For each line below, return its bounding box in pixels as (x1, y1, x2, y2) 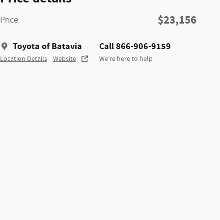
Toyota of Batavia (13, 40, 82, 53)
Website (53, 54, 76, 63)
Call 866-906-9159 (99, 40, 171, 53)
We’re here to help (99, 54, 153, 63)
